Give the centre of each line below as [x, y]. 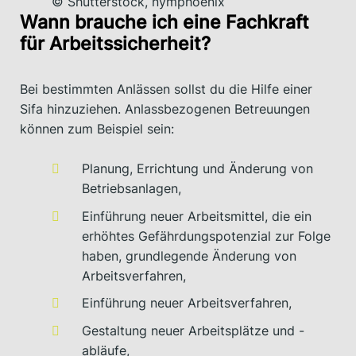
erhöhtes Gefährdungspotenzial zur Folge [207, 236]
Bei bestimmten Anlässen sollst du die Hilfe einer [166, 89]
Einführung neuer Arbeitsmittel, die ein [197, 216]
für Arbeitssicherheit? [115, 43]
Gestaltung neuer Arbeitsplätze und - [193, 331]
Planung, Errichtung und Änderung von [198, 169]
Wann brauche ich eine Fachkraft [164, 22]
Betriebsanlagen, [132, 189]
